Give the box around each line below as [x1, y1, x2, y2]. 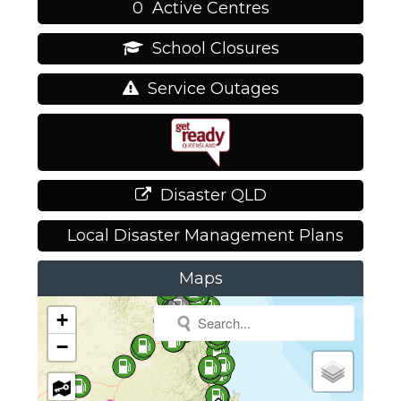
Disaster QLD [159, 185, 267, 206]
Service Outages [147, 79, 279, 99]
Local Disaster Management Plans [66, 226, 344, 246]
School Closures [151, 38, 279, 59]
